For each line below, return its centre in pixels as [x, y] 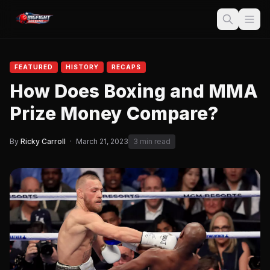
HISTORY [82, 67]
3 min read [152, 141]
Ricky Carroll [43, 141]
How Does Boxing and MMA [134, 91]
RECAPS [126, 67]
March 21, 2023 [102, 141]
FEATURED [34, 67]
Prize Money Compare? [114, 113]
